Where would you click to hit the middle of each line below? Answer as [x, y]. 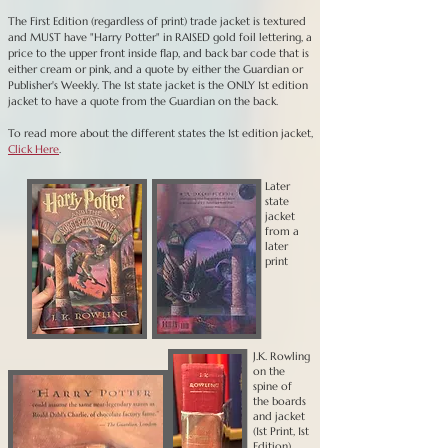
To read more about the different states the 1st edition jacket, [160, 133]
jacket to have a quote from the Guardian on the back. [143, 101]
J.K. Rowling [281, 356]
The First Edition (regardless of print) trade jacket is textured [157, 21]
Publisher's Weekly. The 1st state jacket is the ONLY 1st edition [158, 85]
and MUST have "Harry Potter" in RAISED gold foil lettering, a [160, 37]
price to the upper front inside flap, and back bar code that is [158, 53]
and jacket [279, 416]
